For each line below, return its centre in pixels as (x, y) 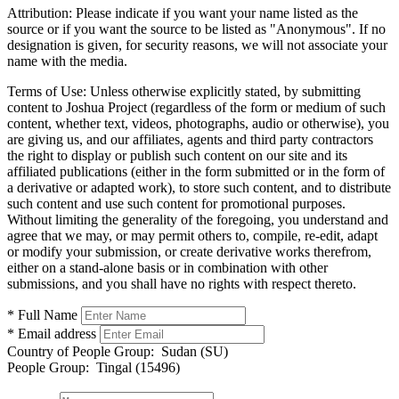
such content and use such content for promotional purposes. (176, 203)
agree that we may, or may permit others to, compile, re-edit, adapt (192, 235)
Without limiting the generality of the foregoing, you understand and (198, 219)
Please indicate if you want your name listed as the (215, 12)
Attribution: (40, 12)
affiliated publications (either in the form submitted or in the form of (196, 171)
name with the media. (67, 61)
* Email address (52, 333)
